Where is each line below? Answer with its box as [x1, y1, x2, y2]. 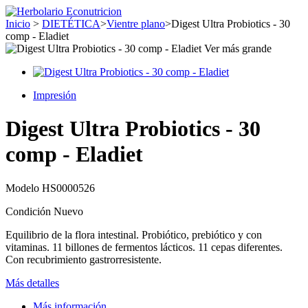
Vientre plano [107, 18, 165, 30]
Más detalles [5, 276, 59, 289]
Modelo [5, 181, 42, 194]
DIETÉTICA [42, 18, 100, 30]
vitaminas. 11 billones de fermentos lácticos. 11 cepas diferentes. [5, 241, 283, 253]
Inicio [5, 18, 30, 30]
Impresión [33, 89, 76, 101]
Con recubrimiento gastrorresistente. [5, 253, 162, 265]
